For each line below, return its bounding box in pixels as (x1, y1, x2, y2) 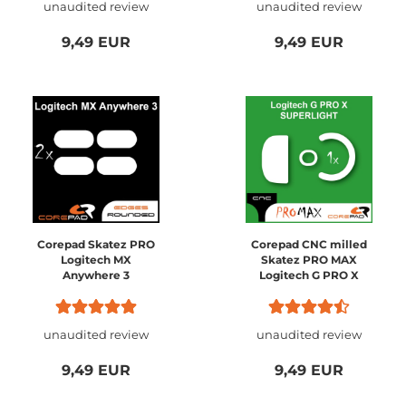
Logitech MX (61, 253, 131, 266)
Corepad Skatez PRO (37, 237, 155, 251)
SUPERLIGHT (273, 284, 345, 297)
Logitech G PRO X (259, 268, 359, 282)
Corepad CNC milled (251, 237, 367, 251)
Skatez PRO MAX (261, 253, 357, 266)
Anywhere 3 (63, 268, 130, 282)
